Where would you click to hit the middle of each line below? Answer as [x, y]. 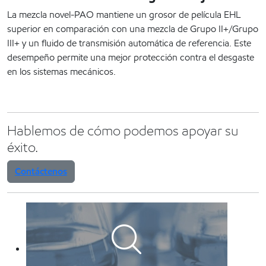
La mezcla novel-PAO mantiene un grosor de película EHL [124, 15]
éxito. [23, 148]
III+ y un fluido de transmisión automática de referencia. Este [129, 43]
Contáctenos [41, 172]
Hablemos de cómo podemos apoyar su [123, 131]
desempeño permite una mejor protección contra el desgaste [131, 58]
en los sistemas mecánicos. [61, 72]
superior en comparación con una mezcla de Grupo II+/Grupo [133, 29]
